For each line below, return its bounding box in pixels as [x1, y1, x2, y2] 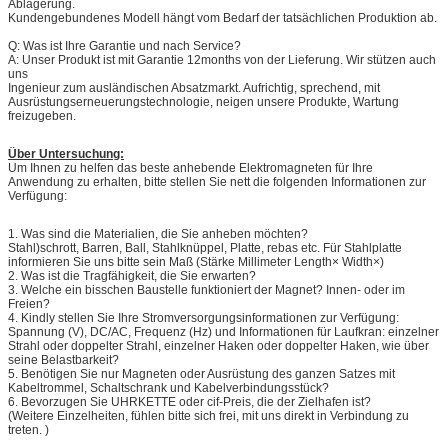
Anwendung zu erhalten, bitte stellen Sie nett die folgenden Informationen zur [8, 174, 426, 189]
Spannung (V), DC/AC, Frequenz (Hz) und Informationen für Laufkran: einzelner [8, 324, 439, 339]
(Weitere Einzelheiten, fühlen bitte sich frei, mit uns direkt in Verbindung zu [8, 408, 409, 423]
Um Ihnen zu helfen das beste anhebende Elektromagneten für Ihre [8, 160, 373, 175]
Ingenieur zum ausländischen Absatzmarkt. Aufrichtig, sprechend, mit [8, 80, 380, 95]
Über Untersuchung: [8, 146, 124, 161]
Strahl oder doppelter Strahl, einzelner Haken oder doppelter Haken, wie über [8, 338, 429, 353]
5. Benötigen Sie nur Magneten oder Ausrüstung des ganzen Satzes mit [8, 366, 395, 381]
